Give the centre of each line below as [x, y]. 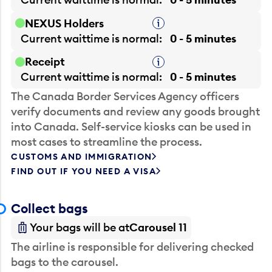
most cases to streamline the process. [107, 142]
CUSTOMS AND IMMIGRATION [82, 157]
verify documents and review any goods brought [136, 112]
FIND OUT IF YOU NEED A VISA [84, 172]
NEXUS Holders [65, 23]
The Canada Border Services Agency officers [125, 97]
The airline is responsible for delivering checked [133, 247]
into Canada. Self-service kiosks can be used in [131, 127]
